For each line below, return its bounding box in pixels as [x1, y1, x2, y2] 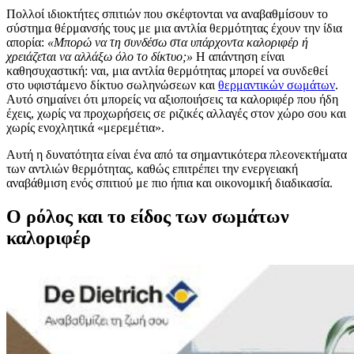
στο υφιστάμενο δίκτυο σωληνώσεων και [6, 77, 218, 92]
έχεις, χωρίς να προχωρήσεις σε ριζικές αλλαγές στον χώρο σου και [6, 106, 346, 120]
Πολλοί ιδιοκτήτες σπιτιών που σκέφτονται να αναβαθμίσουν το [6, 6, 328, 21]
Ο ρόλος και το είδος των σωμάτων [6, 205, 289, 227]
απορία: [6, 35, 47, 49]
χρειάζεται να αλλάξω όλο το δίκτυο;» [6, 49, 193, 63]
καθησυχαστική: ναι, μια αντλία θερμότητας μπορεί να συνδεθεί [6, 63, 328, 77]
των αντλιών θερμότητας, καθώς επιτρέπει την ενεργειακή [6, 161, 298, 175]
